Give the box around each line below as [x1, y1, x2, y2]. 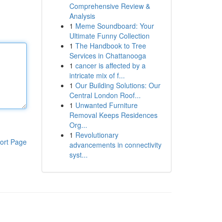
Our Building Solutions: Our [75, 80, 161, 90]
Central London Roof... [69, 90, 141, 100]
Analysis [69, 11, 95, 21]
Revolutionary [75, 130, 118, 140]
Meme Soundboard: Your [75, 21, 154, 31]
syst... [69, 150, 88, 160]
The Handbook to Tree [75, 41, 146, 51]
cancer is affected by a [75, 60, 146, 70]
